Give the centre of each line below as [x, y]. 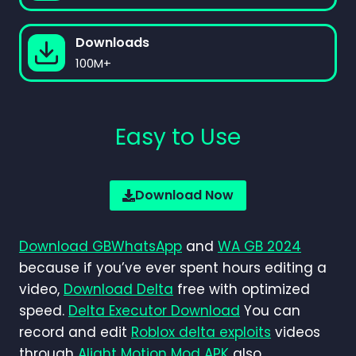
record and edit [75, 332]
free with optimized [242, 289]
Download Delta [118, 289]
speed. [44, 310]
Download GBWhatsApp [101, 246]
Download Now [184, 195]
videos [296, 332]
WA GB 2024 [259, 246]
